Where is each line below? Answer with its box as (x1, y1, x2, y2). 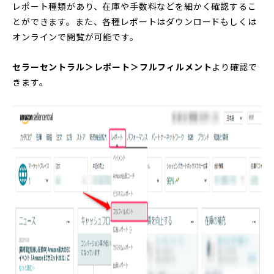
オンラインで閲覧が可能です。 (12, 30, 139, 43)
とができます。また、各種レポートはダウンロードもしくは (12, 15, 257, 28)
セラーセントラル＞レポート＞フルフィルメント (12, 60, 212, 73)
